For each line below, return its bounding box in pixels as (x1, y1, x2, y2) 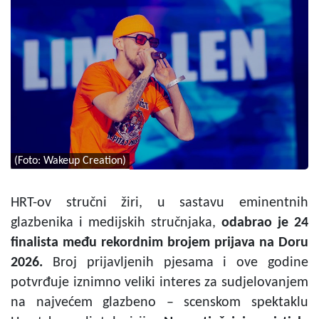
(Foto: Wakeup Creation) (14, 155, 126, 167)
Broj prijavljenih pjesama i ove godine (52, 255, 309, 270)
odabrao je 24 (221, 215, 308, 230)
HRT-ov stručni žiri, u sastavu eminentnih (11, 195, 308, 210)
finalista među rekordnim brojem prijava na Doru (11, 235, 308, 250)
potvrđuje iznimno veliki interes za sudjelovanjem (11, 275, 308, 290)
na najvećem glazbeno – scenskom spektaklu (11, 295, 308, 310)
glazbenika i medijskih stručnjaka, (11, 215, 221, 230)
